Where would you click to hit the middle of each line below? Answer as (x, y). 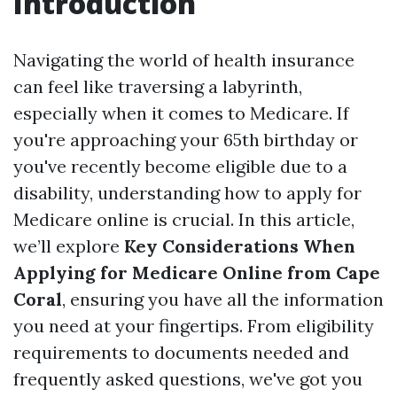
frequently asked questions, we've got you (188, 379)
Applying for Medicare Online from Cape (197, 272)
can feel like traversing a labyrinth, (158, 86)
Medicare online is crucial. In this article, (184, 219)
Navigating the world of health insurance (184, 60)
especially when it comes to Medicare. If (181, 113)
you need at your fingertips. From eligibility (194, 326)
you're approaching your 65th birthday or (186, 140)
